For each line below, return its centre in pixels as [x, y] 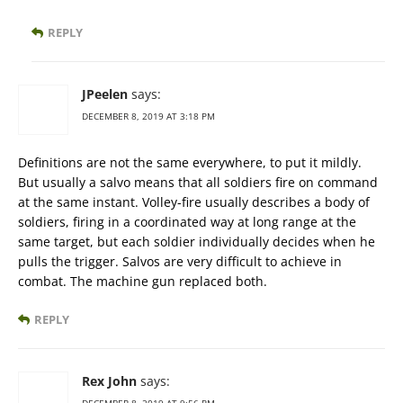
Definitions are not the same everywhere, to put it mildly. [190, 163]
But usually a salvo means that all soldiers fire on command [198, 183]
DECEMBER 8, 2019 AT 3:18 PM [148, 116]
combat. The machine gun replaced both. [143, 282]
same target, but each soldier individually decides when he [197, 242]
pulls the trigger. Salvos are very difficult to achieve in [180, 262]
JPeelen [105, 94]
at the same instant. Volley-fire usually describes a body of [194, 202]
